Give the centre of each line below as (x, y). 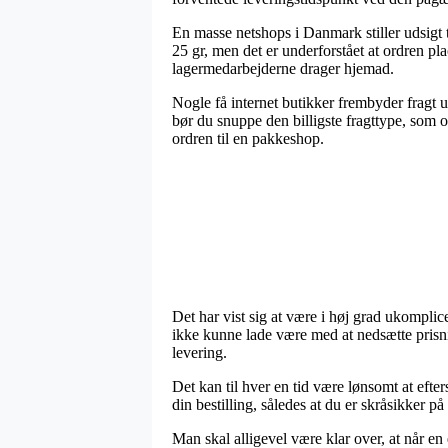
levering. (199, 352)
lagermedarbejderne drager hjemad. (283, 68)
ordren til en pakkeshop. (248, 138)
